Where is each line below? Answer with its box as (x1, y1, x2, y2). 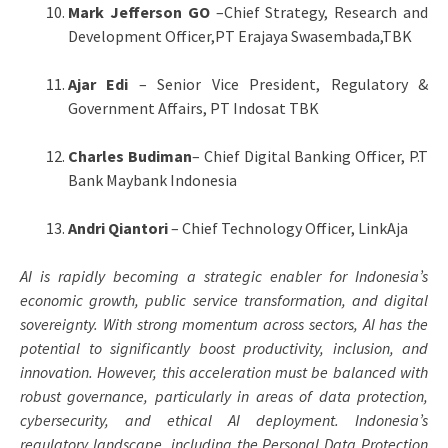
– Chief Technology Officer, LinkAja (168, 217, 408, 238)
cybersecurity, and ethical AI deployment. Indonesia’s (20, 409, 428, 430)
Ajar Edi (68, 73, 129, 94)
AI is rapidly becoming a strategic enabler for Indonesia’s (20, 265, 428, 286)
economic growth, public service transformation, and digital (20, 289, 428, 310)
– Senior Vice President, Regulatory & (128, 73, 429, 94)
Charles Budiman (68, 145, 192, 166)
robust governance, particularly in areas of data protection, (20, 385, 428, 406)
